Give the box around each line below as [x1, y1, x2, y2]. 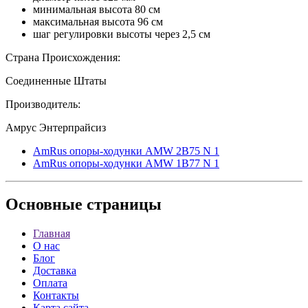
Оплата [33, 277, 67, 289]
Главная [33, 228, 70, 240]
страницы [82, 195, 162, 214]
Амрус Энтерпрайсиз [5, 121, 106, 133]
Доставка [33, 265, 76, 277]
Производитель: [5, 98, 80, 110]
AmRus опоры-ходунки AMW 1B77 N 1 [33, 157, 219, 169]
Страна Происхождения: [5, 51, 120, 63]
